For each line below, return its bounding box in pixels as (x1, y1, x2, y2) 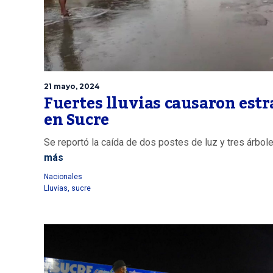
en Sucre (44, 104, 109, 135)
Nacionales (44, 172, 82, 181)
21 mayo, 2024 (44, 81, 100, 91)
